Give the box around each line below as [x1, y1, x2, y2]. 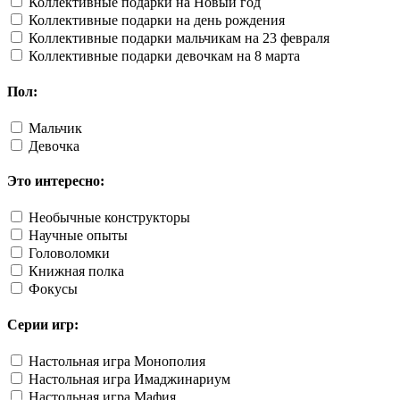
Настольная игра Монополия [29, 353, 205, 369]
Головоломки [29, 246, 110, 262]
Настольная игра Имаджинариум [29, 371, 230, 387]
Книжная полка [29, 263, 124, 279]
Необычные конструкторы [29, 210, 190, 226]
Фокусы [29, 281, 78, 297]
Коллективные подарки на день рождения [29, 12, 285, 29]
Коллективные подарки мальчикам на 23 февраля [29, 30, 329, 46]
